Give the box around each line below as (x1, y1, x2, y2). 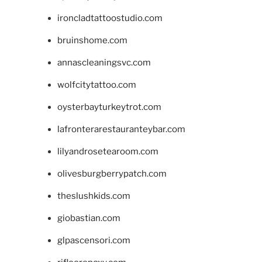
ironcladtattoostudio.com (57, 13, 163, 24)
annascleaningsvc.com (57, 57, 151, 68)
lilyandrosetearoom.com (57, 146, 158, 157)
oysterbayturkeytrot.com (57, 102, 161, 113)
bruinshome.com (57, 35, 127, 46)
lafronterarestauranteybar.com (57, 124, 185, 135)
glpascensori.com (57, 235, 130, 246)
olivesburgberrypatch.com (57, 168, 167, 180)
